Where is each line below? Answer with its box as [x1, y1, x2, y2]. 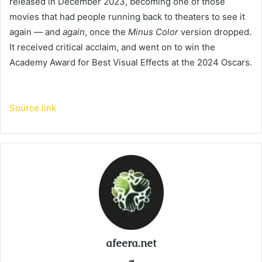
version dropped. [181, 26, 251, 37]
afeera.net [106, 236, 156, 250]
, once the [85, 26, 128, 37]
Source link [9, 102, 56, 113]
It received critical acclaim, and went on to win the [9, 41, 215, 53]
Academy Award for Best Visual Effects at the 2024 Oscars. [9, 56, 252, 68]
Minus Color [128, 26, 181, 37]
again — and [9, 26, 63, 37]
